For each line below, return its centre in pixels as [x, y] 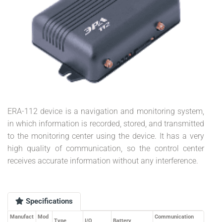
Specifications [48, 201]
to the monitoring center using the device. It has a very [106, 136]
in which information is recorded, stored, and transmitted [106, 124]
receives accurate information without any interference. [103, 161]
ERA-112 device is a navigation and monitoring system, [106, 111]
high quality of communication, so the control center [106, 148]
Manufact [22, 217]
